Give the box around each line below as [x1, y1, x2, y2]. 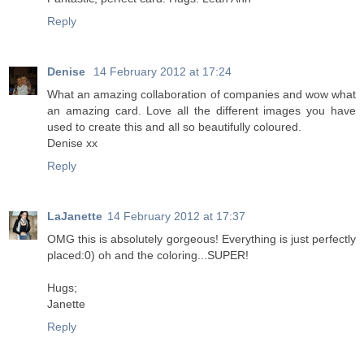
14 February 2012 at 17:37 [107, 209, 245, 223]
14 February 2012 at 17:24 [93, 64, 232, 78]
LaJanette [47, 209, 102, 223]
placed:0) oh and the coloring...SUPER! [47, 248, 249, 262]
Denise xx [47, 136, 97, 149]
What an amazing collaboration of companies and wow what [47, 87, 356, 101]
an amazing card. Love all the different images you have [47, 103, 356, 117]
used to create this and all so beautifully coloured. [47, 119, 301, 133]
